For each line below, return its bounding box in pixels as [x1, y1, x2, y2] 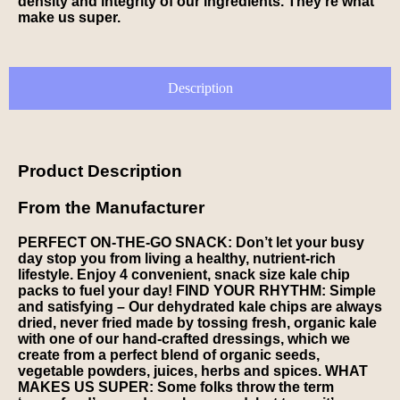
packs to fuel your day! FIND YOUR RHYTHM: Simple [18, 282, 376, 298]
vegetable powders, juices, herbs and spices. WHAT [18, 362, 368, 379]
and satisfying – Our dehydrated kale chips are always [18, 298, 382, 314]
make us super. [18, 9, 121, 25]
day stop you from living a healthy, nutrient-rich [18, 250, 336, 266]
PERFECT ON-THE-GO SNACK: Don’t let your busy [18, 234, 364, 250]
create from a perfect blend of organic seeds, [18, 346, 320, 362]
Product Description [18, 162, 182, 181]
